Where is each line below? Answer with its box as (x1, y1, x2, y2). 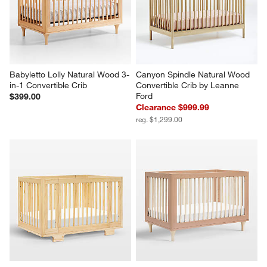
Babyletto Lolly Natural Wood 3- (10, 69, 130, 80)
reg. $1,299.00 (136, 114, 182, 124)
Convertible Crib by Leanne (136, 79, 241, 91)
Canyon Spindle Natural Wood (136, 69, 252, 80)
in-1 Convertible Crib (10, 79, 88, 91)
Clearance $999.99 (136, 101, 209, 113)
